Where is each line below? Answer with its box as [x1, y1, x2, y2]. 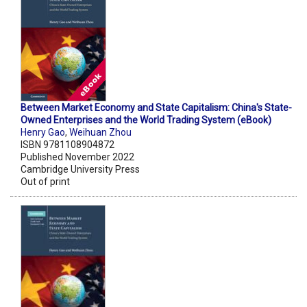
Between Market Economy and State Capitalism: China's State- [21, 102, 292, 114]
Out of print [21, 176, 70, 188]
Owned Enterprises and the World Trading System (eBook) [21, 114, 271, 126]
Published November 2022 [21, 151, 134, 163]
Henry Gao [21, 127, 65, 138]
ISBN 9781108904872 [21, 139, 114, 151]
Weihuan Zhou [69, 127, 132, 138]
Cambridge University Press [21, 164, 140, 175]
